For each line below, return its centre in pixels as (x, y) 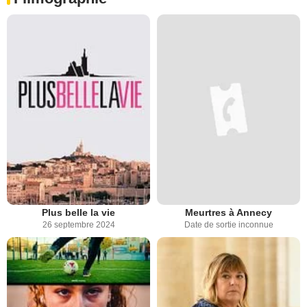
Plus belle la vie (78, 213)
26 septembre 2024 (78, 225)
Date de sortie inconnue (229, 225)
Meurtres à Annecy (229, 213)
